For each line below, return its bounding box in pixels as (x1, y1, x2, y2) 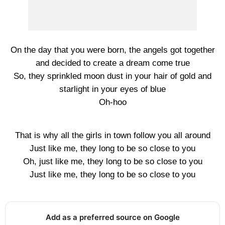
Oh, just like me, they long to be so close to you (23, 157, 202, 166)
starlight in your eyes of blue (59, 84, 166, 94)
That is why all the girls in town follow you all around (15, 131, 210, 140)
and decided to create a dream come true (35, 58, 190, 68)
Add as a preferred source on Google (45, 212, 180, 222)
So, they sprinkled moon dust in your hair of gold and (14, 71, 211, 81)
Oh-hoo (98, 97, 127, 107)
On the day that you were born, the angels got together (10, 45, 215, 55)
